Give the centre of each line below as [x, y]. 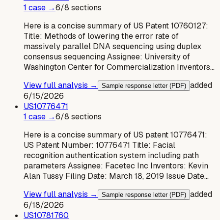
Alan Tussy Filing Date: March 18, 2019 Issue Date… [116, 176]
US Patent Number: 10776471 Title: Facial [99, 145]
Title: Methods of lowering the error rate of [101, 36]
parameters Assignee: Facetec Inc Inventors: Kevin [116, 165]
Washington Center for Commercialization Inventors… [119, 67]
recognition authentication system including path [111, 155]
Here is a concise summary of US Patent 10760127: [116, 26]
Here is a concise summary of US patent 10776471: [115, 135]
